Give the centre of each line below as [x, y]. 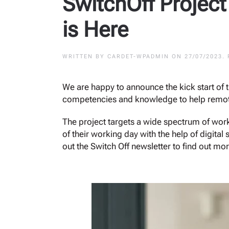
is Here [95, 29]
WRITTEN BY [85, 56]
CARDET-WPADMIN [138, 56]
